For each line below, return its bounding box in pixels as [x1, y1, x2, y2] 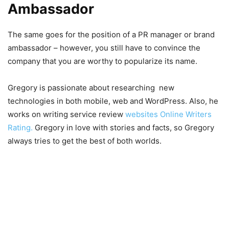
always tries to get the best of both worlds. [8, 135, 162, 146]
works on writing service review [8, 109, 125, 119]
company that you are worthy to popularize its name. [8, 56, 197, 66]
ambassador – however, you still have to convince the [8, 42, 200, 53]
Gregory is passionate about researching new [8, 82, 174, 93]
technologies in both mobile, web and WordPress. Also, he [8, 96, 218, 106]
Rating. [8, 122, 33, 132]
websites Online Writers [125, 109, 212, 119]
